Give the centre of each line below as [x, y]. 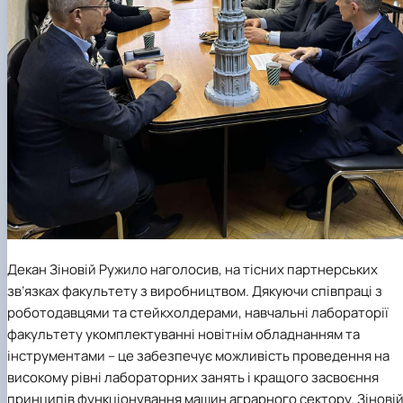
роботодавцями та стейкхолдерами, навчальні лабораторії [198, 312]
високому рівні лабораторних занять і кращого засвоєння [193, 377]
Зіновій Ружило [99, 269]
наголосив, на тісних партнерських [263, 269]
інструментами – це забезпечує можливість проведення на [198, 355]
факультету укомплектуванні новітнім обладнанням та [184, 334]
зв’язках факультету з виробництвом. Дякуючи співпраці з [195, 291]
